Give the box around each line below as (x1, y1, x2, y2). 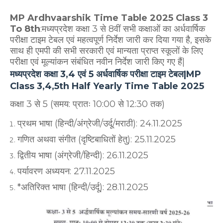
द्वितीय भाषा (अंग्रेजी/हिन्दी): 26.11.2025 (17, 150, 148, 161)
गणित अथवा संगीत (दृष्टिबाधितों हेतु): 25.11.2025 (17, 134, 176, 145)
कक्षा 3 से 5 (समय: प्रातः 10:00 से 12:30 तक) (10, 99, 165, 110)
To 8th (10, 23, 40, 34)
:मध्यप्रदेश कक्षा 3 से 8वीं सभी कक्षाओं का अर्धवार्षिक (40, 23, 205, 34)
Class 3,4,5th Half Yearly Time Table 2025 (10, 81, 207, 92)
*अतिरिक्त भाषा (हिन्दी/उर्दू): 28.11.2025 (17, 182, 148, 193)
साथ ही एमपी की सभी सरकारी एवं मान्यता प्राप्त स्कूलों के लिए (10, 45, 203, 56)
